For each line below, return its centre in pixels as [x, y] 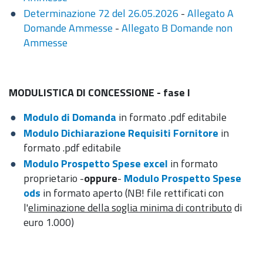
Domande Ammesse [68, 28]
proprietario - [54, 178]
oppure [101, 178]
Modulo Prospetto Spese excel [96, 163]
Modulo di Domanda [70, 117]
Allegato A [210, 13]
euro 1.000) [49, 222]
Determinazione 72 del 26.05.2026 [101, 13]
